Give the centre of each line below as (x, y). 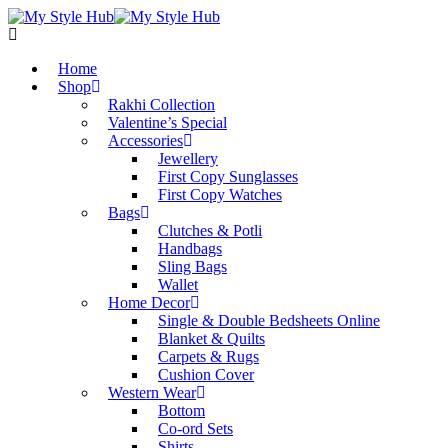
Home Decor (149, 302)
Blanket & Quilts (211, 338)
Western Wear (152, 392)
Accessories (145, 140)
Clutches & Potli (210, 230)
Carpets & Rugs (208, 356)
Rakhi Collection (161, 104)
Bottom (181, 410)
